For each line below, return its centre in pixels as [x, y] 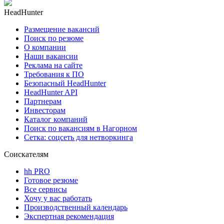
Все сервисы [45, 189]
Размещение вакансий [62, 29]
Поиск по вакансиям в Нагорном [80, 128]
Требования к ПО [54, 74]
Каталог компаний [56, 119]
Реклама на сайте [53, 65]
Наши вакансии [51, 56]
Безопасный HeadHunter [65, 83]
